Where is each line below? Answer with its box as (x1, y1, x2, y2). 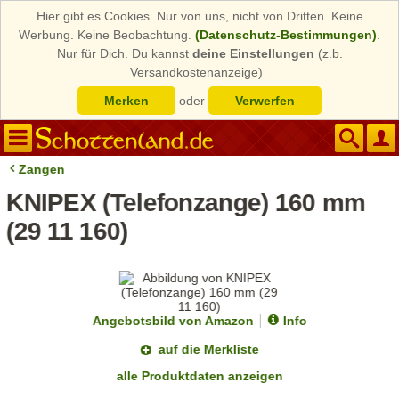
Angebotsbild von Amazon (92, 313, 254, 328)
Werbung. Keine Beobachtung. (19, 28, 195, 42)
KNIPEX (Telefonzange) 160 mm (6, 189, 366, 216)
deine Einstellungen (191, 46, 314, 61)
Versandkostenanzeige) (130, 65, 263, 79)
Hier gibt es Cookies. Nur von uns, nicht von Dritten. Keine (36, 9, 363, 23)
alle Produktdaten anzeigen (116, 369, 283, 384)
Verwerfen (235, 94, 295, 108)
